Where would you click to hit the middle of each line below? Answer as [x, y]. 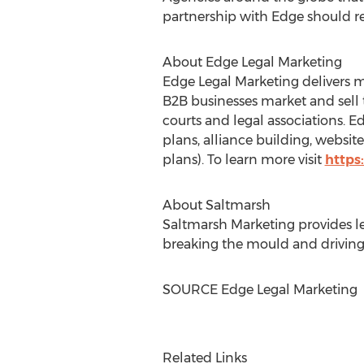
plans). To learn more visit [243, 160]
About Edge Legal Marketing [252, 62]
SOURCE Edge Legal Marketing [260, 290]
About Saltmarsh [216, 205]
